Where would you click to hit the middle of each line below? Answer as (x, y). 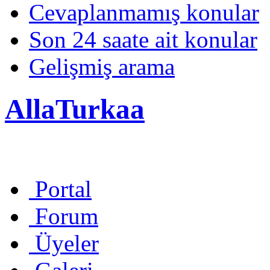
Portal (63, 189)
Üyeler (67, 243)
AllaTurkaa (75, 109)
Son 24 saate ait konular (143, 39)
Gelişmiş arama (102, 67)
